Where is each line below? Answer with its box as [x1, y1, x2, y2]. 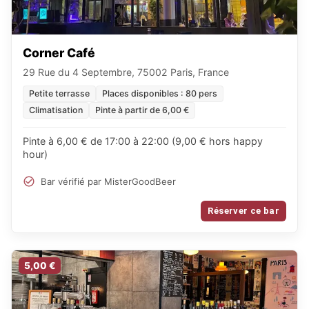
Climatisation [29, 105, 83, 115]
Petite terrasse [29, 88, 90, 99]
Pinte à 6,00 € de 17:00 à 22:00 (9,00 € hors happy [23, 135, 263, 147]
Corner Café [23, 46, 95, 60]
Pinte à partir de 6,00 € [95, 105, 189, 115]
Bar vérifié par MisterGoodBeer [41, 175, 176, 187]
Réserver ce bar [208, 206, 279, 216]
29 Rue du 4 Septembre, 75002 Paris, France [23, 66, 229, 78]
